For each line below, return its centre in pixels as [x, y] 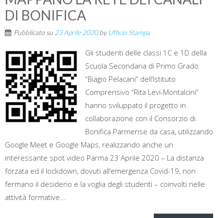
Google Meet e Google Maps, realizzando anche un [89, 145]
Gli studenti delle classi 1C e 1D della [146, 53]
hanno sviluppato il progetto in [136, 105]
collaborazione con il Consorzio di [140, 118]
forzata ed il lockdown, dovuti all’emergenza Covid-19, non [100, 171]
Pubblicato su [34, 33]
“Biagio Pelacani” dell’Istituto [130, 79]
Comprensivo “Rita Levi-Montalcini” [142, 92]
